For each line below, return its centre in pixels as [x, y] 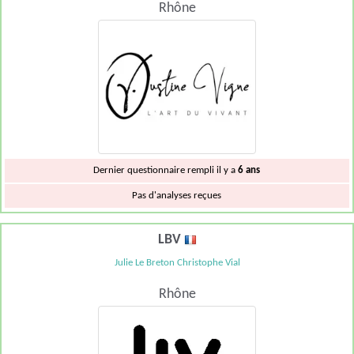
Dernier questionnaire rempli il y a [166, 170]
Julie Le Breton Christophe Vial [177, 263]
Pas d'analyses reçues [177, 195]
